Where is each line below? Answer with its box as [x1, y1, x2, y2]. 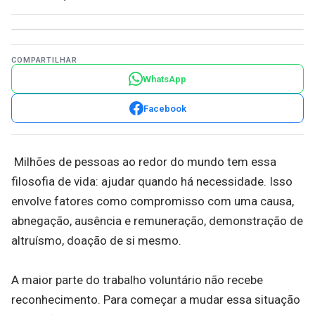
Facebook [143, 103, 186, 114]
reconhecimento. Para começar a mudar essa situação [11, 292, 300, 307]
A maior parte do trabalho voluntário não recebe [11, 273, 263, 287]
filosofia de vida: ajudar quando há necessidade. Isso [11, 174, 292, 188]
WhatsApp [143, 73, 186, 84]
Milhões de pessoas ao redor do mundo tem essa [11, 155, 276, 169]
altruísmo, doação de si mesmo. [11, 233, 181, 247]
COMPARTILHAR [11, 56, 77, 65]
